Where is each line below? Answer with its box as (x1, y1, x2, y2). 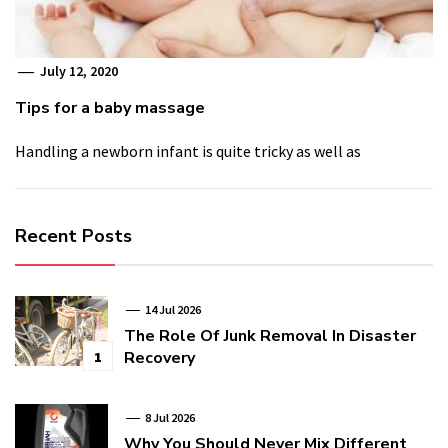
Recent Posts (15, 223, 132, 248)
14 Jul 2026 (142, 301, 201, 317)
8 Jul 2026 (142, 409, 195, 425)
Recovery (123, 346, 195, 369)
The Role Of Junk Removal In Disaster (123, 324, 416, 347)
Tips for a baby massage (15, 96, 205, 119)
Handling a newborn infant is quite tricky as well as (15, 140, 361, 161)
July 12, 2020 (37, 61, 119, 80)
